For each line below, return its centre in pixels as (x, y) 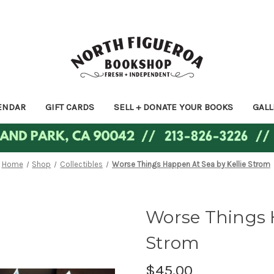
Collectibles (82, 164)
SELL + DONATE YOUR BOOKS (173, 107)
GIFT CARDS (69, 107)
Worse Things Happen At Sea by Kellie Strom (191, 164)
